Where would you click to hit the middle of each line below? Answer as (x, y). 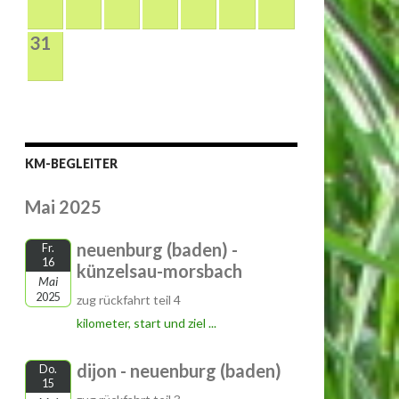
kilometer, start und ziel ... (147, 323)
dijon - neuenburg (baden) (179, 370)
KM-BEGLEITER (71, 163)
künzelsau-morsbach (159, 271)
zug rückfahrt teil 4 (129, 300)
